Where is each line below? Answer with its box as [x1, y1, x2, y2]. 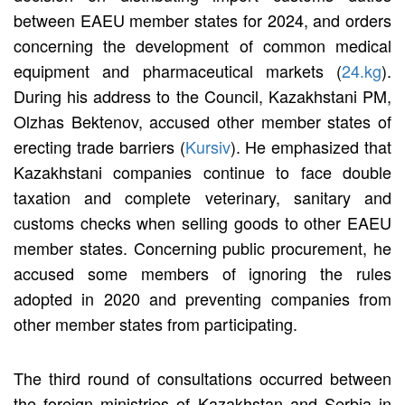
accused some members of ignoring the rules [14, 260, 391, 285]
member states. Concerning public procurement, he [14, 235, 391, 259]
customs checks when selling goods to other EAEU [14, 210, 391, 234]
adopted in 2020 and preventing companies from [14, 286, 391, 310]
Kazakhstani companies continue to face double [14, 159, 391, 184]
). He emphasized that [230, 134, 391, 158]
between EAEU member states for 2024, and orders [14, 7, 391, 32]
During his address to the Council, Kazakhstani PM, [14, 83, 391, 108]
